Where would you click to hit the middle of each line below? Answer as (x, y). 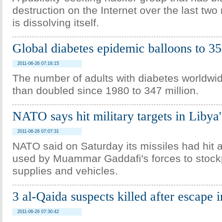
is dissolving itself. (56, 23)
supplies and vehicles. (65, 171)
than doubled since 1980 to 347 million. (106, 91)
